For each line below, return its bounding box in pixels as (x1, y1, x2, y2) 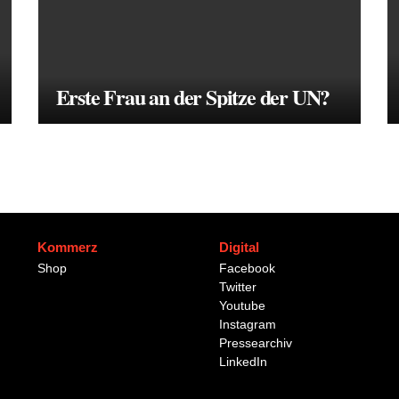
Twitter (219, 280, 256, 294)
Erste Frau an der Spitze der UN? (55, 81, 330, 112)
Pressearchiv (219, 336, 292, 350)
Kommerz (37, 240, 98, 255)
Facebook (219, 261, 275, 275)
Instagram (219, 317, 276, 331)
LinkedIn (219, 354, 267, 369)
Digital (219, 240, 259, 255)
